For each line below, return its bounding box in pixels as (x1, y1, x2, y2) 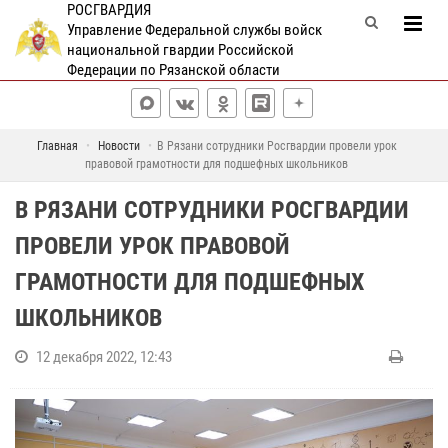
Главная (36, 139, 78, 153)
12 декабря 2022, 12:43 (36, 348, 172, 366)
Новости (97, 139, 140, 153)
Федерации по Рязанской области (66, 61, 280, 79)
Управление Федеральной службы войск (66, 21, 322, 39)
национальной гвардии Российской (66, 41, 294, 59)
